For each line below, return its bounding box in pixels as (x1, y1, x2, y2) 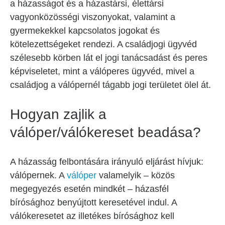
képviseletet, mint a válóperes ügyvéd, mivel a (10, 66, 194, 76)
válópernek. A (10, 170, 67, 180)
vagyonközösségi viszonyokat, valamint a (10, 12, 175, 22)
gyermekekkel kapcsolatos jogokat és (10, 26, 160, 36)
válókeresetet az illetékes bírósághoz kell (10, 211, 174, 221)
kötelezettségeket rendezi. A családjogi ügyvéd (10, 39, 197, 49)
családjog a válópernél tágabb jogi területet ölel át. (10, 80, 211, 90)
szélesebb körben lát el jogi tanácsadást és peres (10, 53, 207, 63)
